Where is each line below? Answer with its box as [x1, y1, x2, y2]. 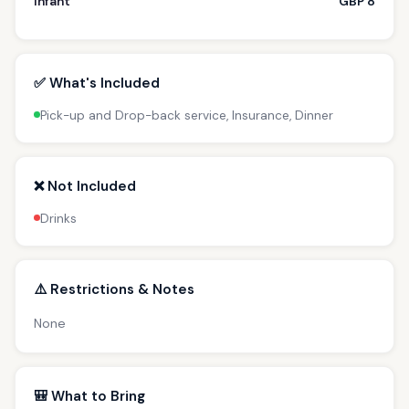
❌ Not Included [34, 176, 136, 195]
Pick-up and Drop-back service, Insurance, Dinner [40, 107, 333, 123]
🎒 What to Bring [34, 386, 145, 405]
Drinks [40, 210, 77, 226]
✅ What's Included [34, 73, 160, 92]
